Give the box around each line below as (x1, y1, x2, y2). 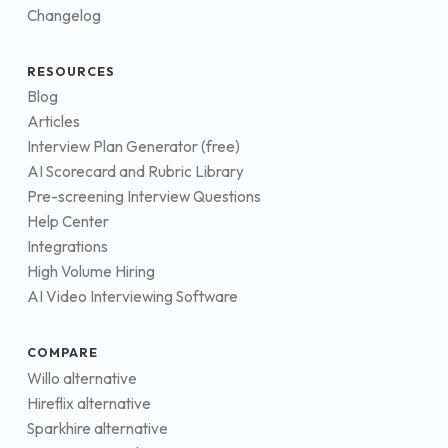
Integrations (27, 237, 108, 257)
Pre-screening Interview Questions (27, 187, 261, 207)
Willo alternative (27, 368, 137, 388)
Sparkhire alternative (27, 418, 168, 438)
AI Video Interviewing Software (27, 287, 238, 307)
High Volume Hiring (27, 262, 155, 282)
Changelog (27, 5, 101, 25)
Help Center (27, 212, 109, 232)
